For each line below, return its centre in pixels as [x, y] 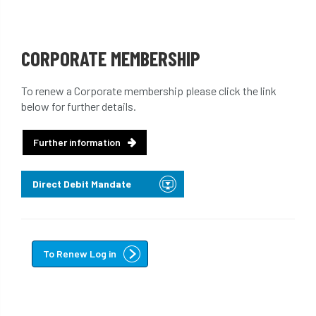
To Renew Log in [80, 254]
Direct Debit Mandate [82, 184]
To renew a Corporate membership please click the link [149, 91]
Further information [77, 142]
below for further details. [79, 106]
